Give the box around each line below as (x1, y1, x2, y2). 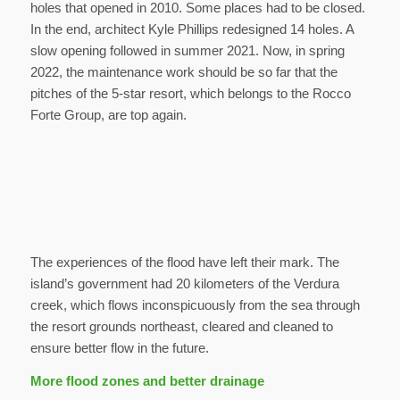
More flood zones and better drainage (29, 373, 264, 389)
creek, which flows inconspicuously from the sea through (29, 297, 360, 313)
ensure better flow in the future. (29, 340, 209, 356)
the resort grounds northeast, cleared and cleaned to (29, 319, 333, 335)
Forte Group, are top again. (29, 106, 187, 122)
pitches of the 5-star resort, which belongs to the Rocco (29, 85, 351, 101)
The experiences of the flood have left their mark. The (29, 254, 339, 271)
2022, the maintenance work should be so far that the (29, 63, 337, 79)
